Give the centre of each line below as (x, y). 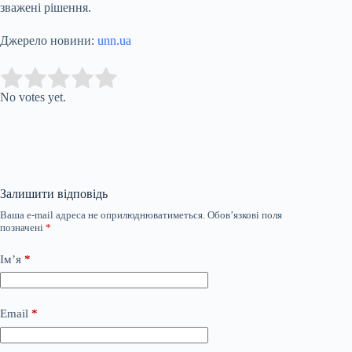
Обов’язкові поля (245, 214)
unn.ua (114, 40)
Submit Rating (162, 78)
